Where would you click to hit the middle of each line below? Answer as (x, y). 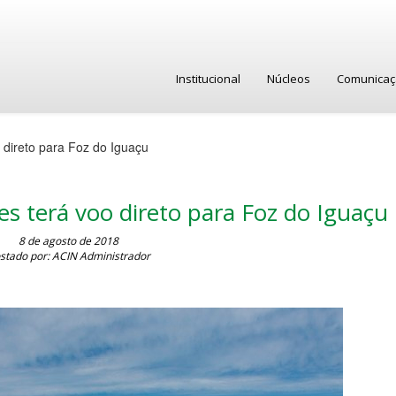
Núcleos (289, 79)
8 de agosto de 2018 (69, 241)
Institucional (208, 79)
